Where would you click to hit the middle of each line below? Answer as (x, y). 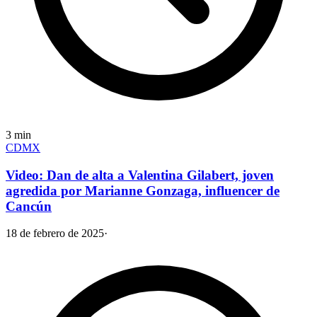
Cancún (29, 206)
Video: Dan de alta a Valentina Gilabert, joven (140, 175)
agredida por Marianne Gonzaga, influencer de (143, 190)
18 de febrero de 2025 (55, 234)
